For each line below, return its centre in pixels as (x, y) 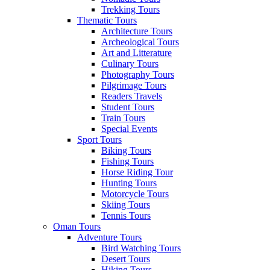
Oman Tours (77, 226)
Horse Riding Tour (137, 172)
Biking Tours (126, 150)
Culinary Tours (130, 64)
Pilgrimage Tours (134, 85)
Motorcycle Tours (135, 194)
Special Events (129, 129)
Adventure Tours (109, 237)
